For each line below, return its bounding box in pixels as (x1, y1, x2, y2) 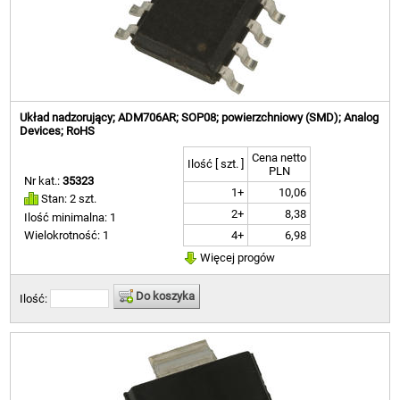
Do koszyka (133, 289, 196, 303)
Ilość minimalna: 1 (24, 211, 117, 225)
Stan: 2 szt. (38, 192, 97, 205)
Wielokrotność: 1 (24, 229, 110, 243)
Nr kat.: (24, 174, 63, 187)
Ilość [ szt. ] (187, 157, 245, 171)
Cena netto (252, 151, 307, 164)
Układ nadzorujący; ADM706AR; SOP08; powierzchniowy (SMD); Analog (20, 111, 379, 124)
